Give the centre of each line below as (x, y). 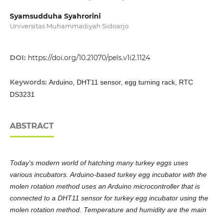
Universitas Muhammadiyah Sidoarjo (69, 26)
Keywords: (29, 82)
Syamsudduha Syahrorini (55, 16)
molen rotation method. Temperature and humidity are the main (108, 210)
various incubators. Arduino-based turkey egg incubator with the (108, 175)
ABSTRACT (32, 126)
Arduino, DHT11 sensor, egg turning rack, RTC (121, 82)
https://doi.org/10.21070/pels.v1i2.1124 (89, 58)
